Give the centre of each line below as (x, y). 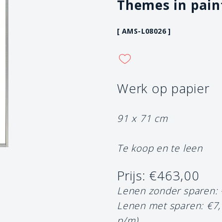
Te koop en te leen (160, 148)
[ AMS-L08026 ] (144, 31)
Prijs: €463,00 (158, 175)
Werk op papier (163, 88)
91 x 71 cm (142, 118)
